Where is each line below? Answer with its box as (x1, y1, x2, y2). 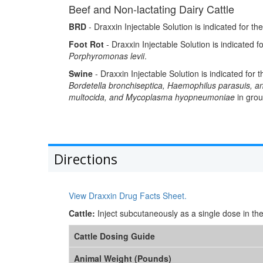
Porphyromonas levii (69, 50, 144, 62)
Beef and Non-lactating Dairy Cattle (69, 1, 234, 17)
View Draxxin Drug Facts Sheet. (69, 190, 187, 202)
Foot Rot (69, 38, 104, 50)
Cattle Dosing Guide (74, 230, 155, 242)
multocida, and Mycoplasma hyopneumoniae (69, 91, 235, 103)
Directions (54, 150, 117, 169)
